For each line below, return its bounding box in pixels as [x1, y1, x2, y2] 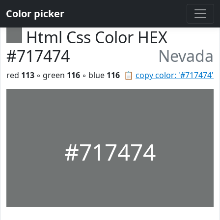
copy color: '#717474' [136, 70, 214, 81]
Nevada [158, 45, 214, 66]
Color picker [6, 7, 64, 20]
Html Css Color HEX [26, 27, 167, 48]
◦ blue [80, 70, 107, 81]
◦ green [34, 70, 67, 81]
